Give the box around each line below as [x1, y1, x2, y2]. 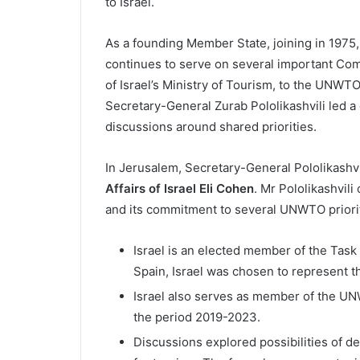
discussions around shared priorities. [104, 119, 317, 134]
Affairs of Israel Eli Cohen [104, 181, 254, 196]
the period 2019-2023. [133, 309, 260, 325]
